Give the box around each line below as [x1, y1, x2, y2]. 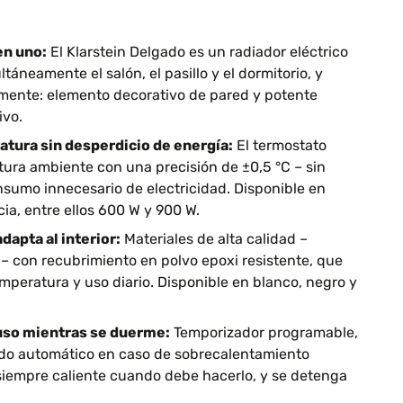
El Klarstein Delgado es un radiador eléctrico [47, 43, 348, 60]
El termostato [233, 137, 327, 154]
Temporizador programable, [170, 324, 358, 341]
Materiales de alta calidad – [121, 230, 308, 247]
